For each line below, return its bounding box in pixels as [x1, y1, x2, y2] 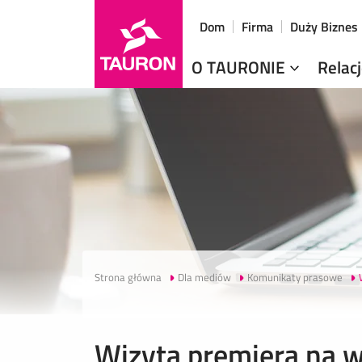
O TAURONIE [192, 54, 289, 80]
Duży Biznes [290, 17, 358, 36]
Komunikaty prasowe [247, 269, 343, 285]
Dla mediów [178, 269, 231, 285]
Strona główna [95, 269, 162, 285]
